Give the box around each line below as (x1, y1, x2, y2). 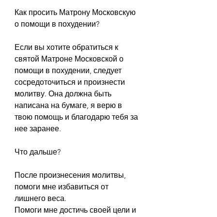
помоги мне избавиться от (15, 182, 108, 191)
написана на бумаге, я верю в (15, 100, 122, 110)
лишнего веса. (15, 193, 66, 203)
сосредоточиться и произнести (15, 77, 125, 87)
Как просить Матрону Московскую (15, 7, 136, 17)
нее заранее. (15, 124, 61, 133)
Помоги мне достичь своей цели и (15, 205, 136, 215)
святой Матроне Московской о (15, 54, 124, 63)
